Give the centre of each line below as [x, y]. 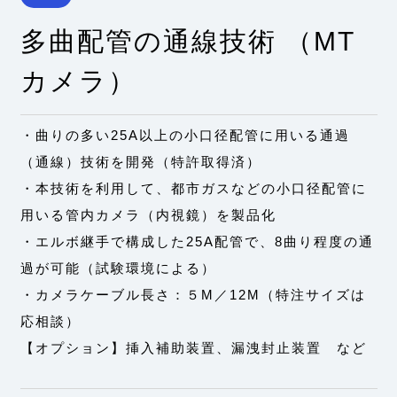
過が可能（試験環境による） [118, 268]
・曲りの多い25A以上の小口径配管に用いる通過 [185, 135]
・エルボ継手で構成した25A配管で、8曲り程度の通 [197, 241]
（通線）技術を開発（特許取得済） [140, 161]
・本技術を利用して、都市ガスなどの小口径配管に [193, 188]
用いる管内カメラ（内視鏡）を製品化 [148, 214]
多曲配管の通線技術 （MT [187, 42]
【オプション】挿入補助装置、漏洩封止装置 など [193, 347]
